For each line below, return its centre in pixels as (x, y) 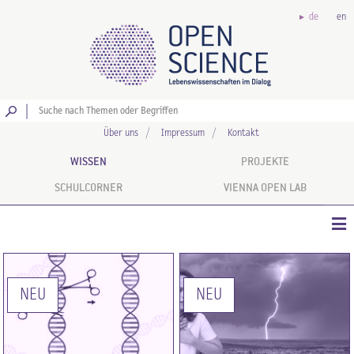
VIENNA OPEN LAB (265, 188)
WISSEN (88, 162)
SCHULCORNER (88, 188)
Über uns (121, 133)
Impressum (183, 133)
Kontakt (243, 133)
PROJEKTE (265, 162)
